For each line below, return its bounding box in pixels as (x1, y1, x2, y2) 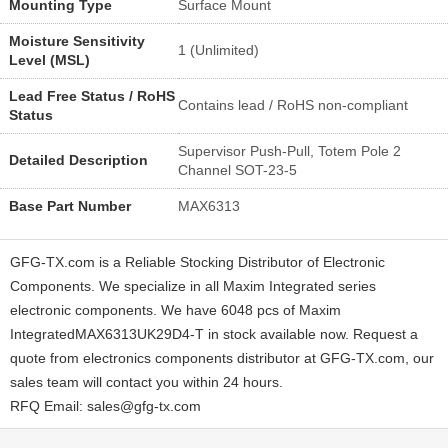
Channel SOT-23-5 (178, 161, 297, 178)
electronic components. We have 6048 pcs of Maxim (10, 301, 341, 318)
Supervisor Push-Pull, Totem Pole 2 (178, 142, 401, 159)
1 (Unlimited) (178, 41, 259, 58)
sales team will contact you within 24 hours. (10, 373, 283, 390)
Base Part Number (8, 197, 131, 214)
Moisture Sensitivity (8, 32, 145, 49)
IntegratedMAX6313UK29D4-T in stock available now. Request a (10, 325, 418, 342)
